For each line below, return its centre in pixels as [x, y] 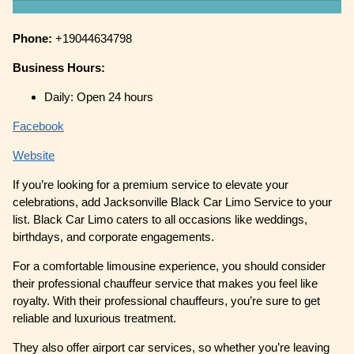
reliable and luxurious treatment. [95, 318]
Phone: [34, 38]
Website [34, 155]
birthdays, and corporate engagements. [115, 236]
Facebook [39, 126]
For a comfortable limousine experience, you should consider [169, 265]
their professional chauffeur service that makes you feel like [166, 283]
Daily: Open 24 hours [99, 96]
